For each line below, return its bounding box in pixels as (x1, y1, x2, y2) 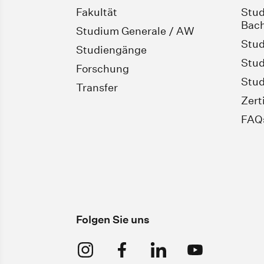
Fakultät (76, 6, 117, 19)
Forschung (76, 62, 129, 75)
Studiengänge (76, 44, 147, 57)
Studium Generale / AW (76, 25, 194, 38)
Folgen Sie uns (76, 213, 150, 226)
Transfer (76, 81, 118, 94)
